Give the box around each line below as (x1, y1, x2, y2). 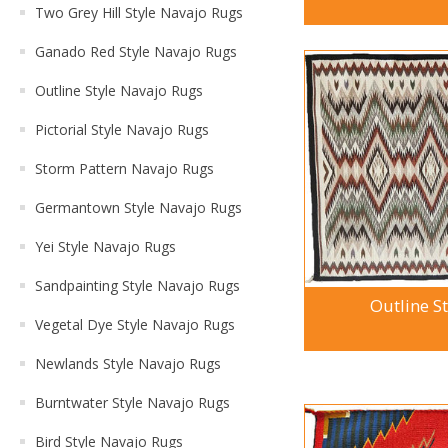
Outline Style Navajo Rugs (35, 81, 203, 100)
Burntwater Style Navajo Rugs (35, 393, 230, 412)
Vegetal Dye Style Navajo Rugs (35, 315, 235, 334)
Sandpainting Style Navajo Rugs (35, 276, 240, 295)
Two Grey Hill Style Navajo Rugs (35, 3, 243, 22)
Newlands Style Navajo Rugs (35, 354, 221, 373)
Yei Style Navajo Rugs (35, 237, 176, 256)
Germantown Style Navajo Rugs (35, 198, 242, 217)
